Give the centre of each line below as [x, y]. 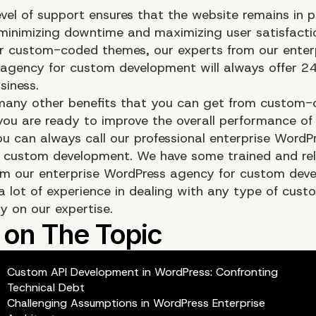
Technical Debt [45, 287]
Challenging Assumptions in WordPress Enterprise [136, 303]
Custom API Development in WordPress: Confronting [142, 272]
